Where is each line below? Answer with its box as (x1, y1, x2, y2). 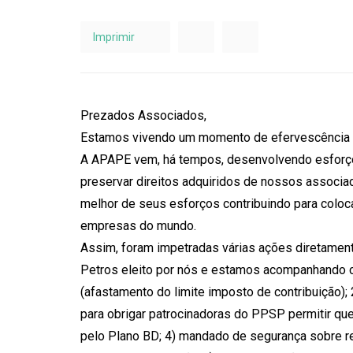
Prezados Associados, (80, 108, 206, 123)
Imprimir (93, 30, 135, 43)
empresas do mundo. (80, 218, 196, 233)
